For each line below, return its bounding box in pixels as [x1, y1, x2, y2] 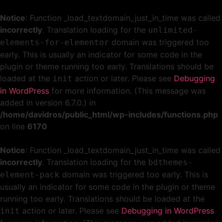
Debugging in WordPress [121, 206, 214, 216]
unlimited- [148, 25, 198, 35]
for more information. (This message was [49, 86, 206, 96]
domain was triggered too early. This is [59, 169, 208, 179]
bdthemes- [148, 158, 193, 167]
